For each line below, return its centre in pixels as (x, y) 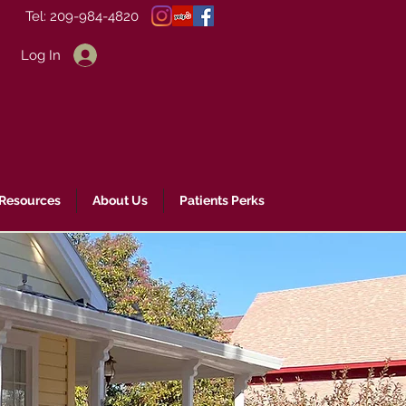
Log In (41, 55)
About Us (120, 200)
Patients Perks (222, 200)
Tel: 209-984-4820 (82, 16)
